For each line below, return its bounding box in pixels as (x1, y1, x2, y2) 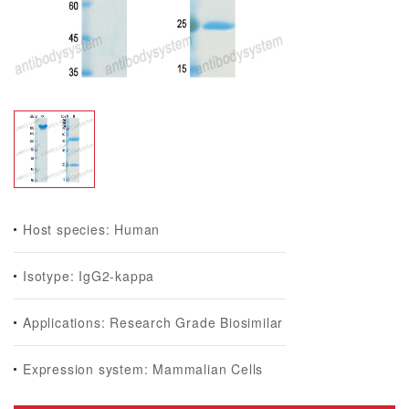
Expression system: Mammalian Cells (23, 360, 264, 378)
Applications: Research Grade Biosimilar (23, 313, 284, 331)
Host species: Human (23, 220, 161, 238)
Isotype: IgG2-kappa (23, 267, 155, 285)
